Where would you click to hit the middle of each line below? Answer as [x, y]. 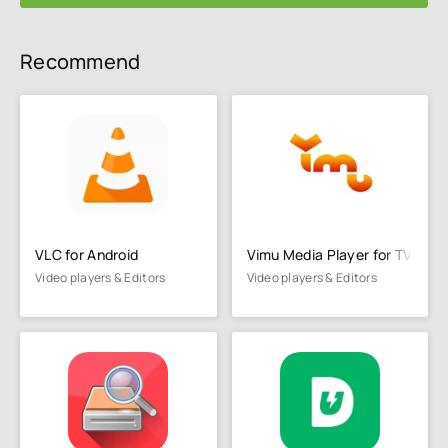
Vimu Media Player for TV [329, 254]
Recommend [80, 61]
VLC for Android [87, 254]
